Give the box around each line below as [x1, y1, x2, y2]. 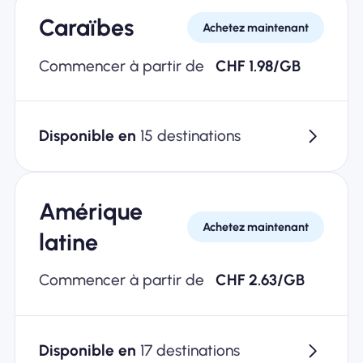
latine [38, 228, 98, 257]
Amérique [38, 198, 143, 226]
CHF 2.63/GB [216, 271, 305, 290]
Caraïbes [38, 14, 134, 42]
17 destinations [139, 340, 240, 360]
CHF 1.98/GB [216, 56, 301, 75]
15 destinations [139, 126, 241, 145]
